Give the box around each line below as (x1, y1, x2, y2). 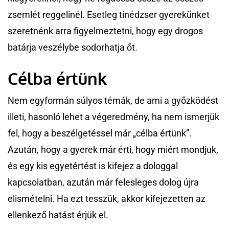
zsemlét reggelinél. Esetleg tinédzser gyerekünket (8, 9, 210, 20)
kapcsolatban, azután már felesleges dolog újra (8, 177, 199, 188)
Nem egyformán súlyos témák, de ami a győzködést (8, 95, 218, 106)
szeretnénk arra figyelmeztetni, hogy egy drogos (8, 26, 203, 37)
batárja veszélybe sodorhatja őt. (8, 42, 138, 53)
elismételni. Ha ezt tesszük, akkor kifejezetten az (8, 193, 205, 204)
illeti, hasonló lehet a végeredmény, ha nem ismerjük (8, 111, 219, 123)
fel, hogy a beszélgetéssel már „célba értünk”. (8, 128, 192, 139)
